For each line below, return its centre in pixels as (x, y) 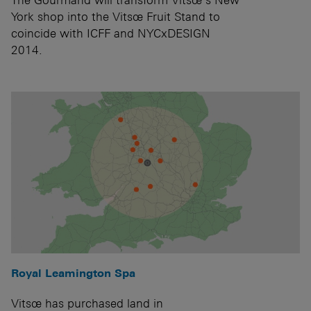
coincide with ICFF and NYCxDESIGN (111, 33)
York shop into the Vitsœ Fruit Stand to (116, 16)
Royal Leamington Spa (73, 273)
